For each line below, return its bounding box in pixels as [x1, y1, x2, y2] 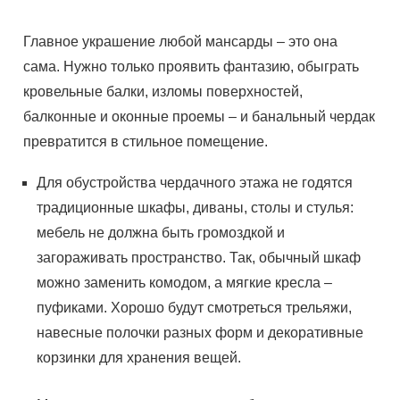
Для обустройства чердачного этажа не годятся [37, 175, 354, 190]
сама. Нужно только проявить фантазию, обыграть [23, 59, 360, 74]
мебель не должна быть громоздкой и [37, 225, 286, 240]
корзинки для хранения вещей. [37, 350, 242, 365]
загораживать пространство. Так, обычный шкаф [37, 250, 362, 265]
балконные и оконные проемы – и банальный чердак [23, 109, 376, 124]
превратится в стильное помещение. [23, 134, 269, 149]
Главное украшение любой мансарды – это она [23, 34, 338, 49]
